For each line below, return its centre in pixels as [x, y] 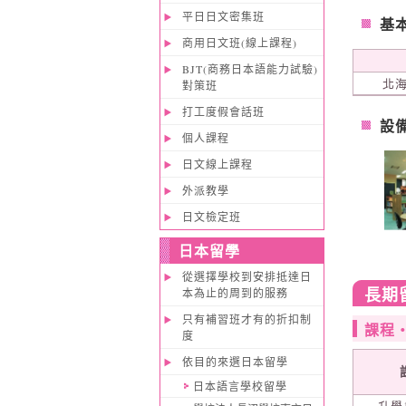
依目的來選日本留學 [235, 362]
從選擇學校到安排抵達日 [246, 276]
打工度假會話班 [223, 111]
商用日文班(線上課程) [239, 43]
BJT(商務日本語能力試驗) [250, 69]
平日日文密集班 [223, 16]
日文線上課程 [217, 164]
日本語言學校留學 [240, 386]
